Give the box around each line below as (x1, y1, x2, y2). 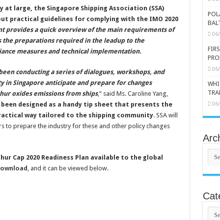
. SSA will (153, 111, 178, 119)
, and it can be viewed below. (27, 164, 109, 172)
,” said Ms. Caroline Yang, (97, 89, 168, 97)
